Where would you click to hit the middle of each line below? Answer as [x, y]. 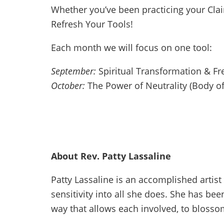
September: [73, 71]
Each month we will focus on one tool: [131, 48]
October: [68, 86]
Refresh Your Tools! [92, 24]
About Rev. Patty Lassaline [111, 156]
